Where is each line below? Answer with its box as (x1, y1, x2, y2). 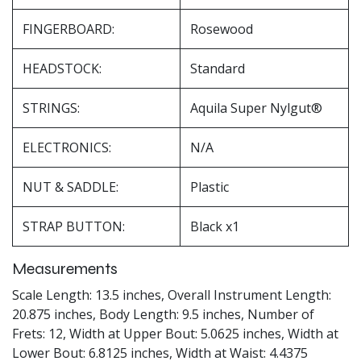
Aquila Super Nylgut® (190, 98, 322, 117)
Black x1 (190, 217, 239, 235)
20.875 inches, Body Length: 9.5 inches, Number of (12, 305, 314, 323)
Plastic (190, 177, 229, 196)
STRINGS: (23, 98, 80, 117)
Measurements (12, 258, 118, 279)
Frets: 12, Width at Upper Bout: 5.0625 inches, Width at (12, 324, 338, 342)
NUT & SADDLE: (23, 177, 118, 196)
